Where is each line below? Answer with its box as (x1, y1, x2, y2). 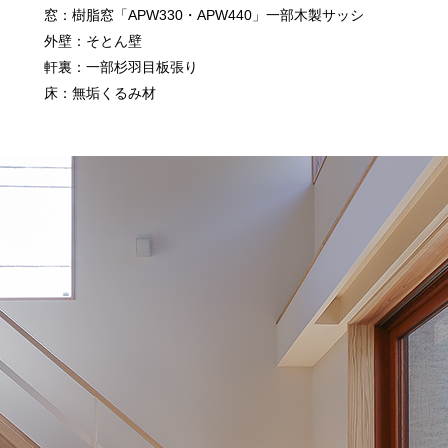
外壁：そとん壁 (44, 32, 142, 49)
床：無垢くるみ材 (44, 84, 156, 101)
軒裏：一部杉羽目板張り (44, 58, 198, 75)
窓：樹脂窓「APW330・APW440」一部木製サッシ (44, 6, 364, 23)
